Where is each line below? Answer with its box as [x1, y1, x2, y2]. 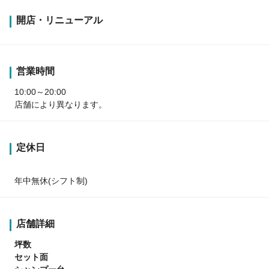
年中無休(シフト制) [14, 176, 88, 186]
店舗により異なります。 [14, 100, 107, 110]
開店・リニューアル [16, 15, 103, 26]
